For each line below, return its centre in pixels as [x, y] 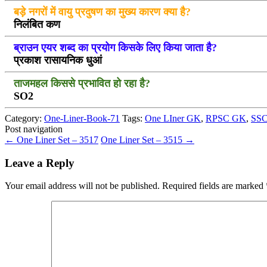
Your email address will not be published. [82, 186]
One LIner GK [173, 118]
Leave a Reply [40, 163]
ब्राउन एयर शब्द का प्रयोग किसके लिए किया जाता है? [115, 47]
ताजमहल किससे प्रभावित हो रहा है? [82, 83]
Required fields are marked [214, 186]
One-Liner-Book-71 [82, 118]
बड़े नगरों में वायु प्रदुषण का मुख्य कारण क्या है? [102, 12]
